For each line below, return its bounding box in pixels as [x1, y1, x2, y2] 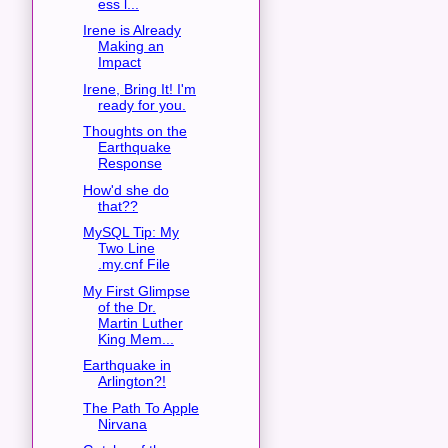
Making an [97, 38, 164, 55]
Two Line [97, 240, 155, 257]
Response [97, 155, 162, 172]
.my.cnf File [97, 256, 170, 273]
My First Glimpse [82, 282, 190, 299]
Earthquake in [82, 357, 171, 374]
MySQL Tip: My [82, 224, 179, 241]
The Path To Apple [82, 399, 199, 416]
